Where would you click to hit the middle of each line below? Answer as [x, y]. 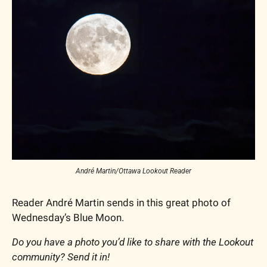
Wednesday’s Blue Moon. [68, 218]
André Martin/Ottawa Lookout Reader [133, 171]
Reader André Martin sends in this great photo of [121, 203]
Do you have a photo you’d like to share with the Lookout [133, 242]
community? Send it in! [61, 257]
